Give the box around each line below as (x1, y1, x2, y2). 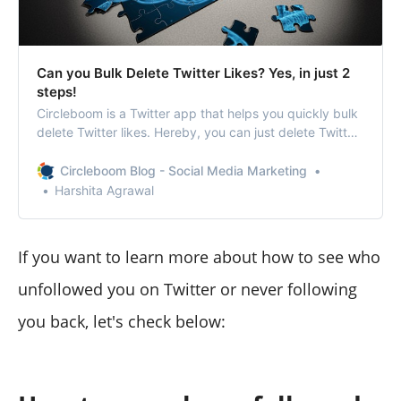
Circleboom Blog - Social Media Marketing (60, 163, 307, 179)
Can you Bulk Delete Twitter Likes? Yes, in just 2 (37, 64, 350, 82)
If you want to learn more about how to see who (18, 246, 380, 269)
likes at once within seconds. (37, 143, 204, 159)
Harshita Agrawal (55, 183, 154, 199)
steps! (37, 83, 77, 101)
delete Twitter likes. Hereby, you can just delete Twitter (37, 124, 359, 141)
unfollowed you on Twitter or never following (18, 278, 357, 301)
